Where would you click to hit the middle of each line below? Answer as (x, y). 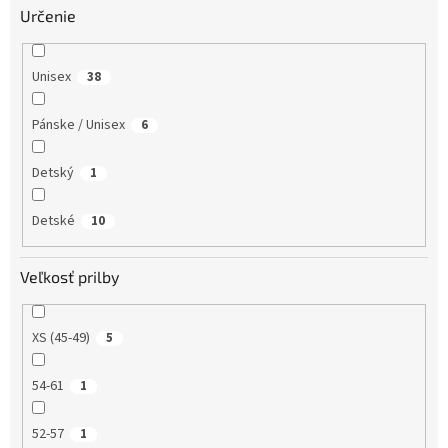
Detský (52, 172)
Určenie (48, 15)
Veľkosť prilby (69, 277)
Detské (53, 220)
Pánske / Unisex (78, 124)
